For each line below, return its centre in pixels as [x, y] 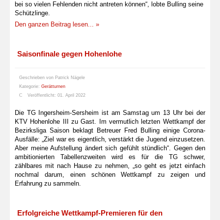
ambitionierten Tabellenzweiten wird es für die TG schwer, [110, 157]
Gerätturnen [53, 86]
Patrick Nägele [70, 77]
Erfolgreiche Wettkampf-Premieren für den [90, 213]
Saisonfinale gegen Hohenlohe [69, 54]
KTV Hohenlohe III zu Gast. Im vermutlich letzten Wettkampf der [110, 121]
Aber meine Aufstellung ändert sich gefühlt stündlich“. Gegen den [110, 148]
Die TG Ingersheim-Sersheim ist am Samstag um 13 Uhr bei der [110, 112]
